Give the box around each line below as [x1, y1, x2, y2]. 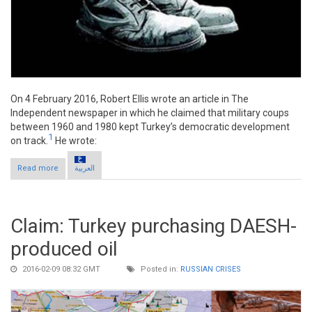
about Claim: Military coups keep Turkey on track [58, 164, 237, 173]
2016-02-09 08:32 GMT [20, 265, 100, 274]
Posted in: [139, 265, 180, 274]
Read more [17, 164, 58, 173]
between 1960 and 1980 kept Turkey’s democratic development [10, 120, 290, 132]
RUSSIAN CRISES [180, 265, 241, 274]
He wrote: [53, 134, 97, 146]
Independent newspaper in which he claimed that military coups [10, 107, 289, 118]
